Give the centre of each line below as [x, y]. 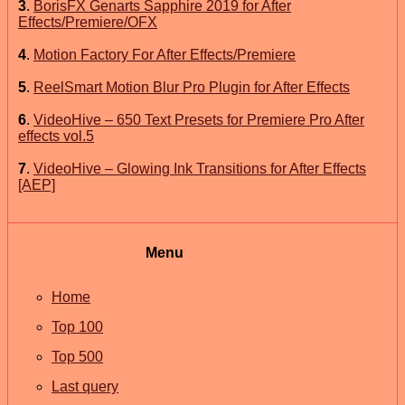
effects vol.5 [56, 136]
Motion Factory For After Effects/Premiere [165, 54]
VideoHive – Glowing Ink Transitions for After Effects [200, 168]
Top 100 [77, 327]
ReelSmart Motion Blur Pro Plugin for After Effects [192, 87]
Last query [85, 386]
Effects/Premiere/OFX [88, 22]
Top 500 [77, 357]
